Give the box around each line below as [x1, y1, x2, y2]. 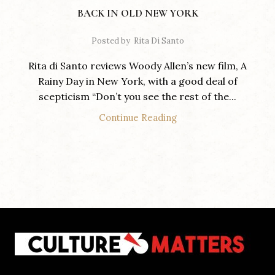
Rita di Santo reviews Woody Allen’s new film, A [28, 60, 247, 72]
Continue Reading [98, 112, 177, 123]
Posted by [91, 36, 130, 46]
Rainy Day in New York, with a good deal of [37, 75, 238, 87]
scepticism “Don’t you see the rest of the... [39, 90, 236, 103]
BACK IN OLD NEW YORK [77, 7, 198, 20]
